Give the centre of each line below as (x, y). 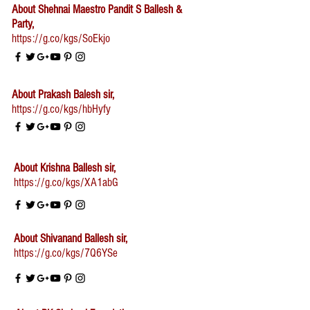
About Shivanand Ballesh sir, (71, 238)
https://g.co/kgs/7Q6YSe (66, 253)
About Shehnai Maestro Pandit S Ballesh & (97, 9)
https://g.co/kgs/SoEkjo (61, 38)
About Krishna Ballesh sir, (65, 168)
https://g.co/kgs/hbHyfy (61, 109)
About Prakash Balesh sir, (63, 94)
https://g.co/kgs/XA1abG (66, 182)
